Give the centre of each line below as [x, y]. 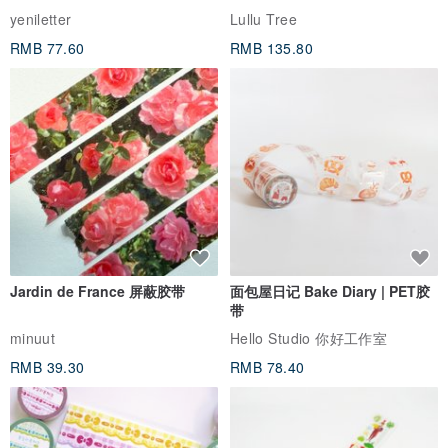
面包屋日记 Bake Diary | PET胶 [330, 291]
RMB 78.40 [267, 367]
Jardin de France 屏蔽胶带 [97, 291]
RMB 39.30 [47, 367]
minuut [33, 338]
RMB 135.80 [271, 48]
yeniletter [41, 19]
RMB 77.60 [47, 48]
